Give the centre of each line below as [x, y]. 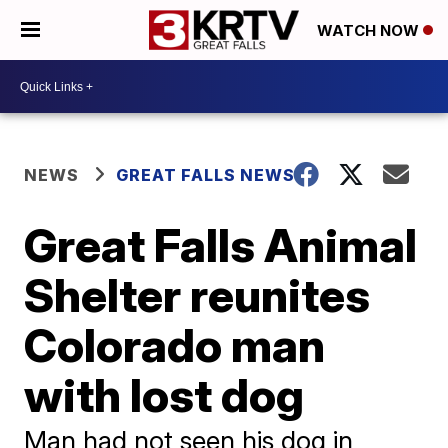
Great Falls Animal [221, 245]
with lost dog [164, 395]
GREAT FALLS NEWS [206, 175]
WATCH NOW [370, 31]
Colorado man [175, 345]
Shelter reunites [197, 295]
